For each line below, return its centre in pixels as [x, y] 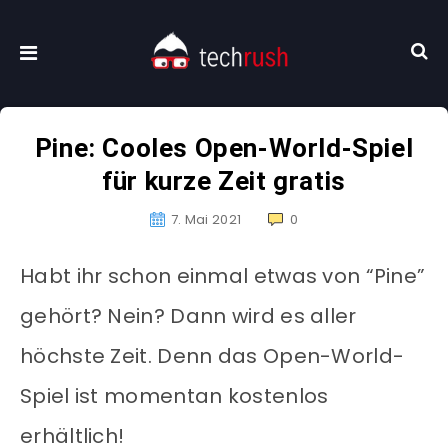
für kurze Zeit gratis [224, 181]
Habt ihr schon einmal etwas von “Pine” [223, 276]
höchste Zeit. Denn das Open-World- [212, 356]
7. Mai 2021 [206, 220]
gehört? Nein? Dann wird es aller [188, 316]
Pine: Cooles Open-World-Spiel [224, 148]
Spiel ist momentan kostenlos [174, 396]
